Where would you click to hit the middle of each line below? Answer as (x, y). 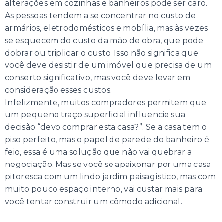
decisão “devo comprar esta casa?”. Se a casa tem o (106, 127)
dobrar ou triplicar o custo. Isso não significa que (102, 53)
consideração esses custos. (58, 90)
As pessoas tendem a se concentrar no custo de (101, 16)
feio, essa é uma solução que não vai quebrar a (99, 152)
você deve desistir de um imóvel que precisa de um (108, 65)
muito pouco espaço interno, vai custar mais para (104, 189)
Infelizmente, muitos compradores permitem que (106, 103)
